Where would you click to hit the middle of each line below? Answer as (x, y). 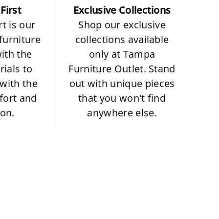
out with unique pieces (122, 83)
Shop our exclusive (122, 24)
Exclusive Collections (122, 10)
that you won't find (122, 98)
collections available (122, 39)
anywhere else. (122, 112)
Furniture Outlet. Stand (122, 68)
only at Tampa (122, 54)
